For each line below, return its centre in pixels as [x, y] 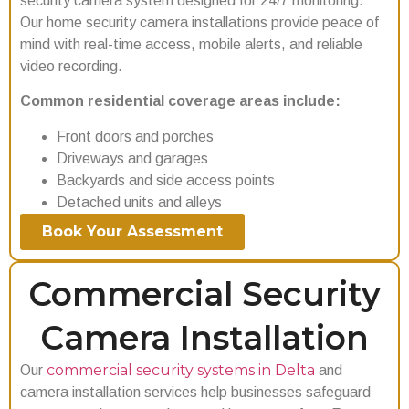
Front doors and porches [135, 136]
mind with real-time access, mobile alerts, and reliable [191, 44]
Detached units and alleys [139, 202]
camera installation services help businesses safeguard [195, 392]
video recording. [71, 66]
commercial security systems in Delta [181, 370]
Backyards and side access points [166, 180]
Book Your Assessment [132, 231]
